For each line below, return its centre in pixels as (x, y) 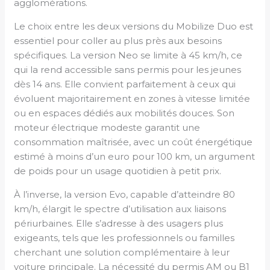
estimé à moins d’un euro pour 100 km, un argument (135, 156)
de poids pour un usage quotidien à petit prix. (118, 171)
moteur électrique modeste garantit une (107, 127)
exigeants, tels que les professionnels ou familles (124, 237)
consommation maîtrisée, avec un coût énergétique (133, 142)
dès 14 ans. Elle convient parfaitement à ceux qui (125, 84)
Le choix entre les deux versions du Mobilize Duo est (134, 26)
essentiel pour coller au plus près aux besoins (118, 40)
